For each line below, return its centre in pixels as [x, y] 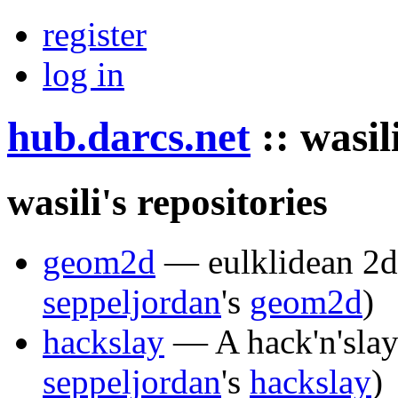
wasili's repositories [167, 202]
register [95, 34]
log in [84, 74]
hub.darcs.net [129, 137]
